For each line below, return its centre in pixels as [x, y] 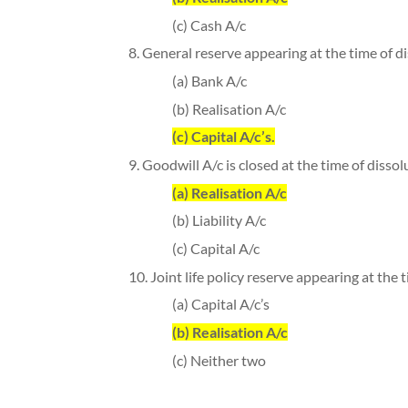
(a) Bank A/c [209, 80]
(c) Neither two [219, 360]
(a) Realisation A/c [229, 192]
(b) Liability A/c [219, 220]
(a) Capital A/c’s [220, 304]
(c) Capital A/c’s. [223, 137]
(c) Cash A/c [209, 25]
